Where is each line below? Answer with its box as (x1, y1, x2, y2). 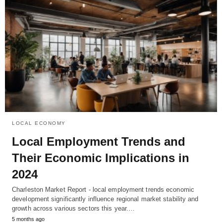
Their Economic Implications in (12, 151, 189, 165)
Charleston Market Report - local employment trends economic (12, 186, 194, 194)
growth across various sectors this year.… (12, 205, 135, 213)
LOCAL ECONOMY (12, 120, 66, 126)
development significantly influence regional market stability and (12, 195, 199, 203)
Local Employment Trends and (12, 135, 185, 149)
